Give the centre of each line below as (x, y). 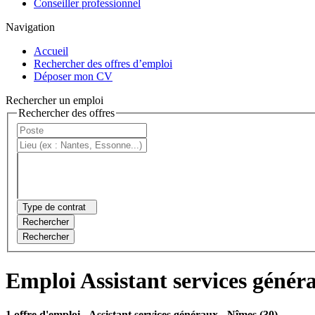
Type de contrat (54, 207)
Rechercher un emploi (54, 100)
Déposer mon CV (73, 76)
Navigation (30, 27)
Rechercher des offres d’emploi (103, 63)
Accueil (51, 51)
